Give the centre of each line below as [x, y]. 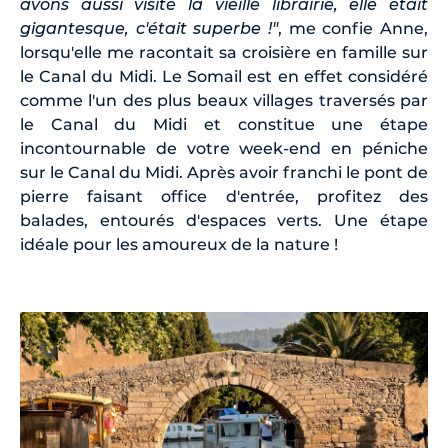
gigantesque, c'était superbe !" [149, 29]
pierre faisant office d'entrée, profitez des [224, 197]
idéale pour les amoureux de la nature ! [179, 245]
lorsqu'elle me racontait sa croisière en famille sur [224, 53]
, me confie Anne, [353, 29]
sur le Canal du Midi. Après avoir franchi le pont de [224, 173]
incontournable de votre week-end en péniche [224, 149]
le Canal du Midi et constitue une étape [224, 125]
